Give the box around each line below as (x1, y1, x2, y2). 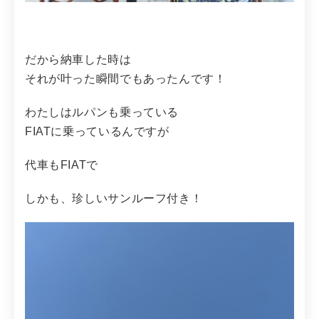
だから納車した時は (25, 53, 132, 66)
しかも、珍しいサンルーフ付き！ (25, 192, 203, 204)
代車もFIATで (25, 158, 98, 171)
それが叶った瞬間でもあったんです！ (25, 72, 226, 85)
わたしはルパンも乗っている (25, 105, 179, 118)
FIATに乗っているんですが (25, 125, 169, 137)
